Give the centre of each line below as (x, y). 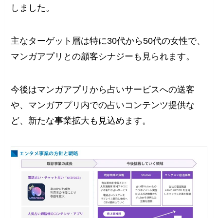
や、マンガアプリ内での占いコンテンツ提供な (103, 105)
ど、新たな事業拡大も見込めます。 (81, 121)
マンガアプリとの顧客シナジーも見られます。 (103, 57)
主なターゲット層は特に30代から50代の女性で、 (108, 41)
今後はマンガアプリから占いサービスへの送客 (103, 90)
